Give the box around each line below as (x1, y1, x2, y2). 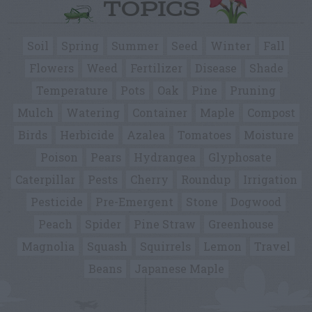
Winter (210, 38, 251, 54)
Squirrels (140, 239, 191, 254)
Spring (61, 38, 99, 54)
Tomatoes (178, 127, 231, 143)
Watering (65, 105, 120, 120)
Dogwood (231, 194, 281, 210)
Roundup (180, 172, 231, 187)
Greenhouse (208, 217, 274, 232)
